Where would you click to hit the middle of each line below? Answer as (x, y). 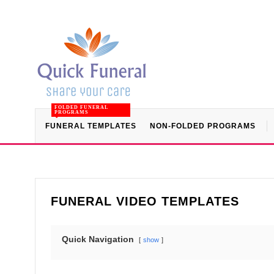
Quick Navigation (98, 239)
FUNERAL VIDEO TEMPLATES (145, 201)
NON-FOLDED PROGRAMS (203, 126)
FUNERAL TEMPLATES (91, 126)
